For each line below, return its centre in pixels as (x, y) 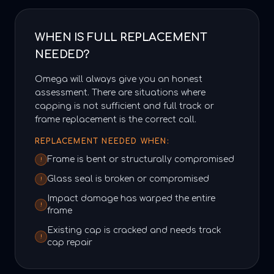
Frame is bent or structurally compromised (141, 159)
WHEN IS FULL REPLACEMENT (121, 37)
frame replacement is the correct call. (116, 120)
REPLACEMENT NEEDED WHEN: (102, 141)
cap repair (70, 243)
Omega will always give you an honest (119, 79)
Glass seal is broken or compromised (128, 179)
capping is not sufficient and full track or (124, 106)
